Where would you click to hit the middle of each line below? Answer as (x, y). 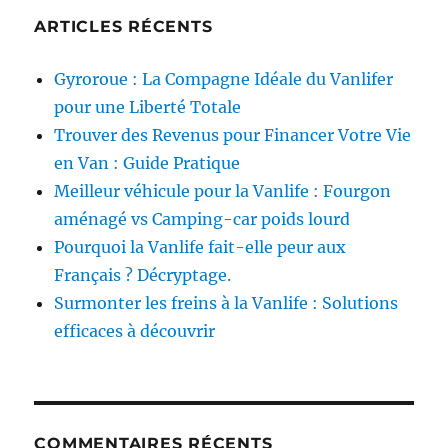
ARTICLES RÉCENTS (123, 27)
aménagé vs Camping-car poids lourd (202, 219)
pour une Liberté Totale (148, 107)
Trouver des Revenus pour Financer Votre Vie (233, 135)
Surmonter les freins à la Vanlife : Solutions (226, 303)
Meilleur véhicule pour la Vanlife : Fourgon (223, 191)
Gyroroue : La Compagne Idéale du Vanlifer (224, 79)
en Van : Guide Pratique (147, 163)
